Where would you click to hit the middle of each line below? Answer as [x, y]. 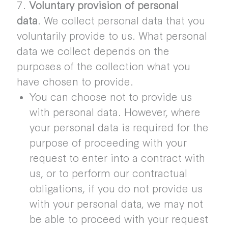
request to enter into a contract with [117, 157]
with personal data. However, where [115, 111]
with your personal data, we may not [116, 203]
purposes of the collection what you [103, 66]
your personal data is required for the [119, 127]
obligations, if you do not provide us [116, 188]
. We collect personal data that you [121, 20]
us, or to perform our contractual [108, 173]
